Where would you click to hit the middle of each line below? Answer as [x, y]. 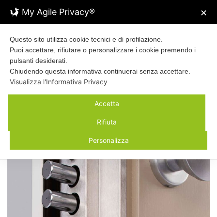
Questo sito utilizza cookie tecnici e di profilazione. [87, 39]
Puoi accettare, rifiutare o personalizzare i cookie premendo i [103, 50]
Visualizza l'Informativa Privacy [59, 82]
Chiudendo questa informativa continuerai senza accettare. [101, 71]
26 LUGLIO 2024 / [51, 116]
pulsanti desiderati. [39, 61]
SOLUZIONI [35, 127]
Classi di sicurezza [72, 91]
